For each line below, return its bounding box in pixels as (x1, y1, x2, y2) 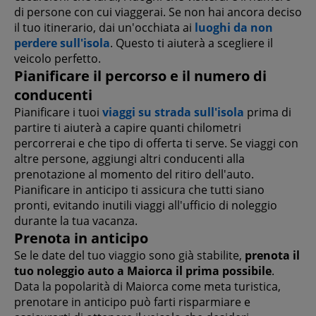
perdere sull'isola (14, 35, 110, 51)
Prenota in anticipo (14, 229, 148, 248)
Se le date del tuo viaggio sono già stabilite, (14, 248, 245, 264)
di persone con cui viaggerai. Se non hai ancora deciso (14, 4, 302, 20)
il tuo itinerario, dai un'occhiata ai (14, 20, 195, 36)
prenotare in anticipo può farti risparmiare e (14, 294, 250, 310)
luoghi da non (195, 20, 273, 36)
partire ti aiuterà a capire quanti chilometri (14, 120, 241, 136)
